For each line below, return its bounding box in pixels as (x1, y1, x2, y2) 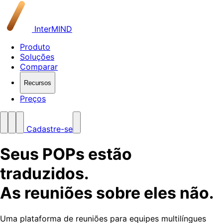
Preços (20, 94, 46, 104)
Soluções (20, 52, 54, 62)
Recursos (24, 79, 51, 87)
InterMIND (32, 24, 72, 34)
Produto (20, 42, 50, 52)
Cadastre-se (24, 124, 73, 134)
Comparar (20, 62, 58, 72)
